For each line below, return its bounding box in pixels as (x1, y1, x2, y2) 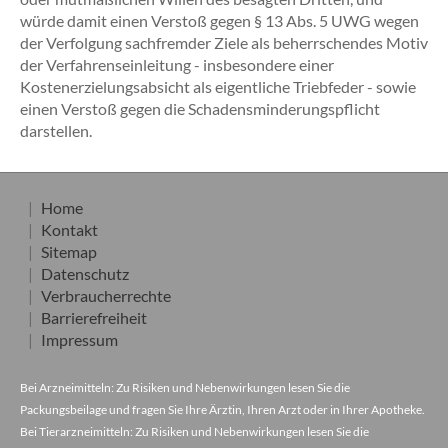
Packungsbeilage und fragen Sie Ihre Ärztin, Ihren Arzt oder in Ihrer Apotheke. (20, 402, 425, 417)
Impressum (41, 330, 118, 349)
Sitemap (41, 242, 97, 261)
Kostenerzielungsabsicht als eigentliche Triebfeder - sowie (20, 77, 416, 96)
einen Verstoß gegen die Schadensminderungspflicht (20, 99, 380, 118)
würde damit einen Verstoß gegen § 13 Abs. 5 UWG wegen (20, 11, 419, 30)
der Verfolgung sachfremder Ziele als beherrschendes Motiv (20, 33, 428, 52)
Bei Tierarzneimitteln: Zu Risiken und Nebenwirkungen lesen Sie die (20, 424, 369, 439)
